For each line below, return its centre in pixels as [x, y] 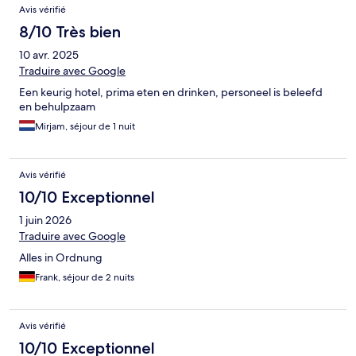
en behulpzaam [57, 106]
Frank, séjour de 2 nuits [85, 277]
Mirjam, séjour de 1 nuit [85, 126]
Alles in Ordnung [61, 257]
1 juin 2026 [45, 220]
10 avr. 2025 [49, 54]
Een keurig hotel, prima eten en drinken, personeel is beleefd [171, 92]
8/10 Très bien [70, 31]
